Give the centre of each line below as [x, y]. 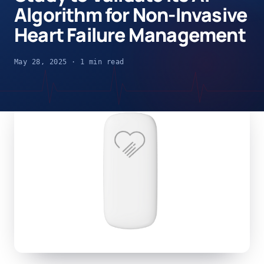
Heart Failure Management [130, 34]
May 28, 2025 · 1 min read [69, 62]
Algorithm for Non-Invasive [131, 14]
